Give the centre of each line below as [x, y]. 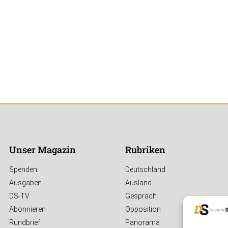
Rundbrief [25, 223]
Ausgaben [25, 183]
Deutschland [145, 170]
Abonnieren [27, 209]
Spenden [23, 170]
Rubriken [145, 150]
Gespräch [141, 196]
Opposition [143, 209]
